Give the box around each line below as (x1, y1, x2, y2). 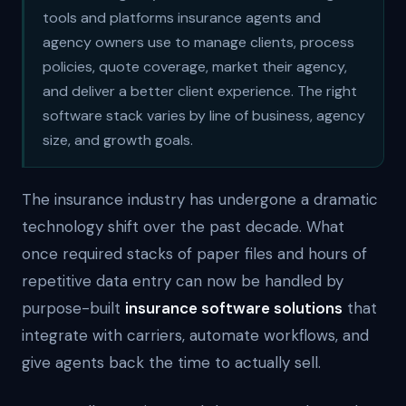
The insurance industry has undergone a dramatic (22, 189, 378, 209)
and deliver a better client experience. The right (43, 82, 357, 101)
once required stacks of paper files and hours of (22, 244, 367, 264)
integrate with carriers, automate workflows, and (22, 325, 369, 345)
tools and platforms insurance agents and (43, 8, 321, 27)
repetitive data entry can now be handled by (22, 271, 343, 291)
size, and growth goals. (43, 130, 193, 150)
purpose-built (22, 298, 121, 318)
